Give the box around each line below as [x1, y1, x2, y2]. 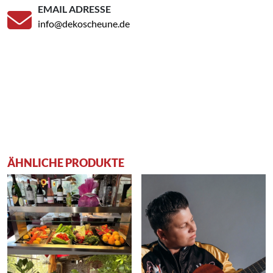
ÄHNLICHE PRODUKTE [7, 155, 124, 169]
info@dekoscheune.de [38, 17, 130, 29]
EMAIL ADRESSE [38, 2, 111, 15]
